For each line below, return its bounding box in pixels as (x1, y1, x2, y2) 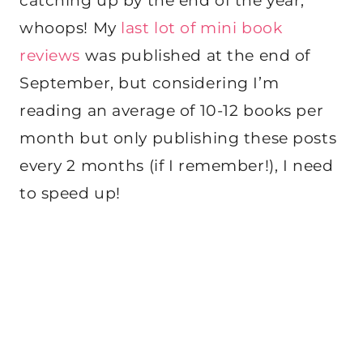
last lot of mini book (121, 19, 283, 38)
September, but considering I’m (19, 74, 280, 93)
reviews (19, 46, 80, 66)
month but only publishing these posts (19, 129, 337, 148)
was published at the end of (80, 46, 310, 66)
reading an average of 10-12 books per (19, 101, 324, 121)
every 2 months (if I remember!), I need (19, 156, 334, 176)
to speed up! (19, 184, 121, 203)
